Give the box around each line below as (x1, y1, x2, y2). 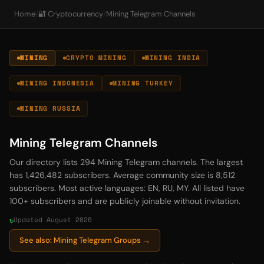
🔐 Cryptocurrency (38, 9, 103, 19)
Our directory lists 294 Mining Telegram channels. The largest (9, 157, 243, 167)
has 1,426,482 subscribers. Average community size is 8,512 (9, 170, 235, 180)
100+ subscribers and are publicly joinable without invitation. (9, 196, 240, 206)
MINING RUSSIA (20, 104, 81, 113)
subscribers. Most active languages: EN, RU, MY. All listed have (9, 183, 245, 193)
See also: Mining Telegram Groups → (19, 235, 150, 245)
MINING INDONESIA (20, 78, 95, 88)
